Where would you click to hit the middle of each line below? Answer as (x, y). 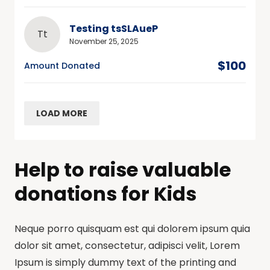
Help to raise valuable (123, 169)
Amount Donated (62, 65)
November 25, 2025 (104, 41)
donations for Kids (105, 193)
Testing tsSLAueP (114, 28)
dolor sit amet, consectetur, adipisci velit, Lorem (127, 245)
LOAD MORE (62, 113)
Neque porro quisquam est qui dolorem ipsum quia (132, 228)
